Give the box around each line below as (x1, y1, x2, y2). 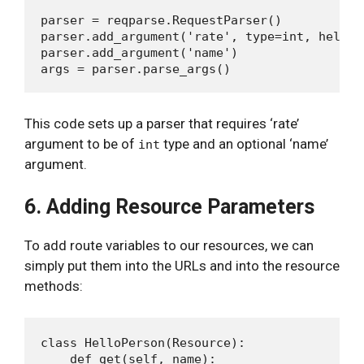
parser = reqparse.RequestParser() (41, 13, 282, 28)
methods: (24, 278, 83, 294)
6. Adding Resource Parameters (24, 195, 314, 219)
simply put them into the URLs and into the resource (24, 258, 340, 274)
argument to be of (24, 135, 138, 152)
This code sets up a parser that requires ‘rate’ (24, 115, 299, 132)
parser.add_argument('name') (41, 45, 238, 60)
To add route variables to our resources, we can (24, 237, 314, 253)
